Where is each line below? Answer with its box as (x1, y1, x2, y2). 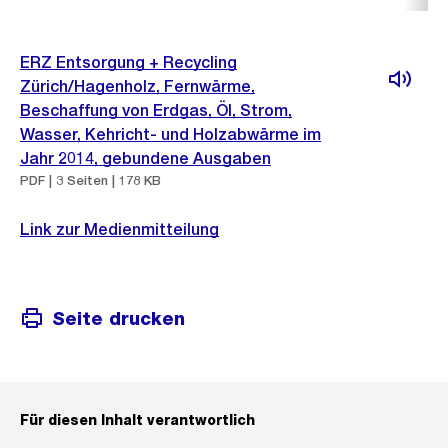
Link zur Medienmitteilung (20, 220, 219, 239)
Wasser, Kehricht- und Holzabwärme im (20, 125, 321, 144)
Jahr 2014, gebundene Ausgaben (20, 149, 271, 168)
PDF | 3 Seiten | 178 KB (20, 173, 161, 188)
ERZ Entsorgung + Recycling (20, 53, 237, 72)
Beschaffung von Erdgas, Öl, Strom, (20, 101, 292, 120)
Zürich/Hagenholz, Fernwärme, (20, 77, 255, 96)
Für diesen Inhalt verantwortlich (20, 412, 255, 428)
